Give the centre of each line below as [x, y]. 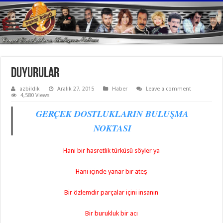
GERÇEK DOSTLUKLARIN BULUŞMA [112, 113]
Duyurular [35, 73]
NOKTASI [112, 128]
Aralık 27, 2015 [76, 89]
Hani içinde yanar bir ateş [111, 171]
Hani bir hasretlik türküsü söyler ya [111, 150]
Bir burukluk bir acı [111, 213]
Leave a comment [169, 89]
